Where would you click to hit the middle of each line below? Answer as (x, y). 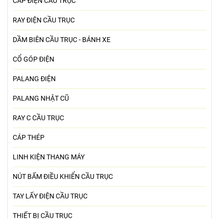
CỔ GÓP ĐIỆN (33, 60)
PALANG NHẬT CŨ (41, 99)
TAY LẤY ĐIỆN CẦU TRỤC (50, 197)
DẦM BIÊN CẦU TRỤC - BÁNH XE (62, 40)
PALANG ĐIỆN (34, 79)
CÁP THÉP (29, 138)
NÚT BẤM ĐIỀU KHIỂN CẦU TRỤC (63, 177)
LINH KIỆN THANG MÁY (49, 157)
